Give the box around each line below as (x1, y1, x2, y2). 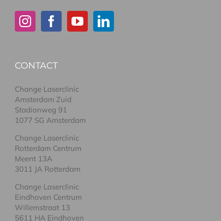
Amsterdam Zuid (15, 94, 72, 104)
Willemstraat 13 (15, 202, 70, 212)
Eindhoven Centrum (15, 192, 82, 202)
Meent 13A (15, 153, 52, 163)
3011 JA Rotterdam (15, 164, 80, 174)
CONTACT (15, 60, 58, 71)
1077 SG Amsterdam (15, 115, 86, 125)
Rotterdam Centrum (15, 143, 81, 153)
